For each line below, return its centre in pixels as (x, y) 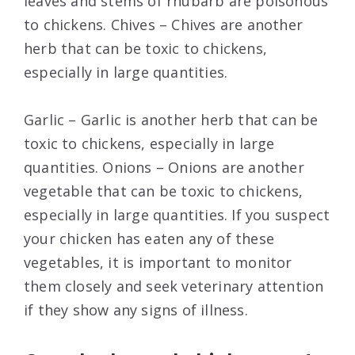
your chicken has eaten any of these (149, 239)
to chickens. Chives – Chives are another (164, 25)
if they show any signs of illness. (136, 310)
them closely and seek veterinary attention (174, 286)
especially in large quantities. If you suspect (177, 215)
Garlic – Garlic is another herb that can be (171, 120)
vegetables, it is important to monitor (158, 263)
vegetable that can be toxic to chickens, (164, 191)
